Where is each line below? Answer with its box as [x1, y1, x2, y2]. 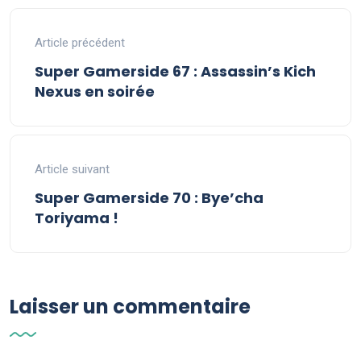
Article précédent [35, 35, 125, 51]
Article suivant [35, 162, 110, 177]
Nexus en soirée [35, 81, 155, 102]
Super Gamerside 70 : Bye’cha [35, 188, 263, 209]
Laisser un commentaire [10, 293, 251, 321]
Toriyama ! [35, 208, 118, 229]
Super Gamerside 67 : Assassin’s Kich [35, 61, 316, 82]
